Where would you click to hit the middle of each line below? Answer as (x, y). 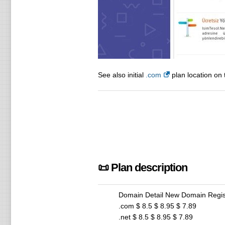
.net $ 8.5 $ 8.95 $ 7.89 (155, 217)
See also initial (122, 75)
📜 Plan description (142, 167)
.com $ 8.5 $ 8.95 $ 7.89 (157, 206)
